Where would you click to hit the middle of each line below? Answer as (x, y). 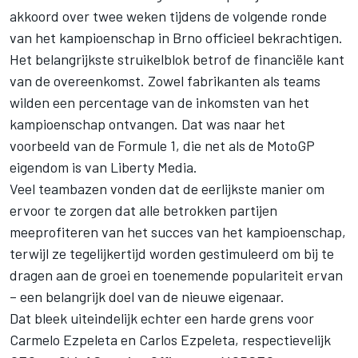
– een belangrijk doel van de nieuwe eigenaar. (147, 297)
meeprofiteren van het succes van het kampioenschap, (178, 232)
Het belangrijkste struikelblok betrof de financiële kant (177, 60)
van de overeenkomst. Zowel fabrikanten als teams (165, 81)
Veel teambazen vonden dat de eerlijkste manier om (167, 189)
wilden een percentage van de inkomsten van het (159, 103)
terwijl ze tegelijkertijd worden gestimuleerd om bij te (172, 254)
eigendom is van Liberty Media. (103, 167)
